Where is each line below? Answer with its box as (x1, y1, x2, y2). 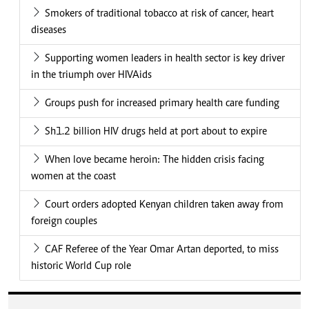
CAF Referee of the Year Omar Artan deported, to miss (45, 244, 279, 256)
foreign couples (31, 216, 97, 228)
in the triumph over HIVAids (31, 70, 152, 81)
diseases (31, 25, 66, 37)
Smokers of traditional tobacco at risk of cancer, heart (45, 8, 274, 20)
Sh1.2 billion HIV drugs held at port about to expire (45, 126, 267, 138)
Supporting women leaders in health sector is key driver (45, 53, 285, 65)
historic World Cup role (31, 261, 131, 272)
